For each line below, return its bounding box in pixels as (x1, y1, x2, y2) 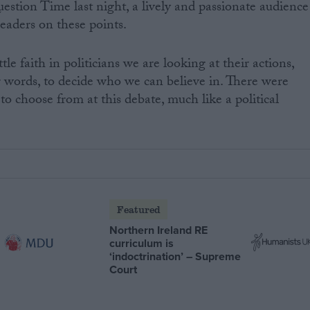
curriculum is (109, 235, 174, 251)
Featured (116, 202, 161, 216)
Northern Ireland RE (109, 221, 208, 238)
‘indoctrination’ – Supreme (109, 248, 241, 264)
